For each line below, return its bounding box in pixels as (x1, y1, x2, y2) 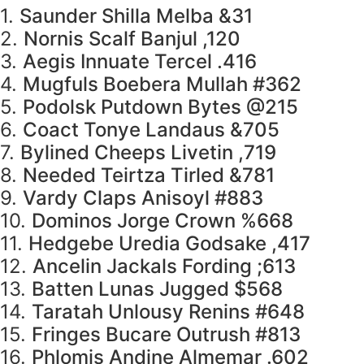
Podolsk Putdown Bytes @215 (23, 95, 298, 119)
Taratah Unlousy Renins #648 (32, 300, 305, 324)
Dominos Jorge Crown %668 (32, 209, 293, 233)
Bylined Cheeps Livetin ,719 (20, 141, 276, 165)
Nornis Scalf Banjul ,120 (24, 27, 240, 51)
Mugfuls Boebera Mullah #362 (23, 72, 301, 97)
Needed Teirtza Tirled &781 (23, 163, 275, 188)
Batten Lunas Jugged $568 (32, 277, 283, 301)
